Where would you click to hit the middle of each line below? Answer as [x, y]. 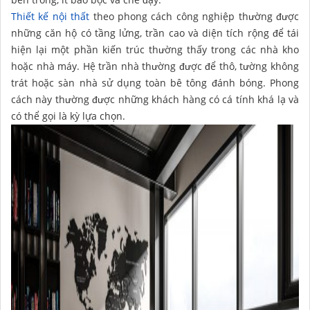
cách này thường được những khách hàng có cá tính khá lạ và [155, 99]
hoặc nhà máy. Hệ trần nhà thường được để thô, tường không [155, 66]
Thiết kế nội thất [51, 16]
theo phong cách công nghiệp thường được [194, 16]
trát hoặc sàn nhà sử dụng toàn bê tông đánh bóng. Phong [155, 82]
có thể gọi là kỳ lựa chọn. [68, 116]
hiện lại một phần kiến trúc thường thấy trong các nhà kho [155, 49]
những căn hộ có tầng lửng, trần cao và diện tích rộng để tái [155, 33]
